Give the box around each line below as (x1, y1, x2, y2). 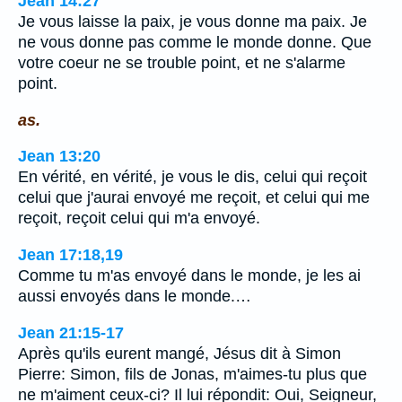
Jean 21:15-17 (18, 323, 124, 342)
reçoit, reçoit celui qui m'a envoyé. (18, 209, 260, 228)
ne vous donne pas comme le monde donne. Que (18, 33, 371, 52)
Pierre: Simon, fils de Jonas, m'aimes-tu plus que (18, 364, 367, 383)
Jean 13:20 (18, 147, 100, 166)
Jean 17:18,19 (18, 245, 123, 264)
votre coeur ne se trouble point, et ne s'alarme (18, 54, 345, 73)
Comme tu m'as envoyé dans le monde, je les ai (18, 266, 361, 284)
